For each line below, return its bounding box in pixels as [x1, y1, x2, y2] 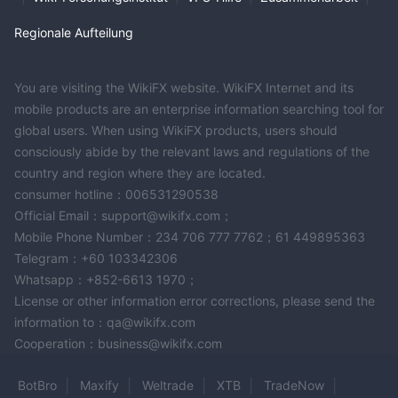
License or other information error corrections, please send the [14, 292, 375, 308]
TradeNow [264, 377, 324, 393]
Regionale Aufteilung [14, 24, 133, 40]
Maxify [80, 377, 119, 393]
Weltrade [142, 377, 194, 393]
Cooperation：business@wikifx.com [14, 335, 222, 351]
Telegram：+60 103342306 [14, 250, 178, 266]
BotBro [18, 377, 57, 393]
